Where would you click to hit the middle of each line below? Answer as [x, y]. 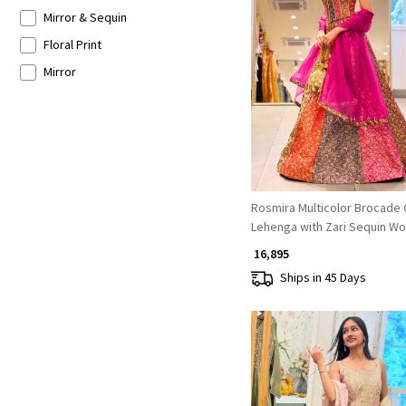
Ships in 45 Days [323, 278]
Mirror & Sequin [85, 18]
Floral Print [72, 45]
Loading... [360, 61]
